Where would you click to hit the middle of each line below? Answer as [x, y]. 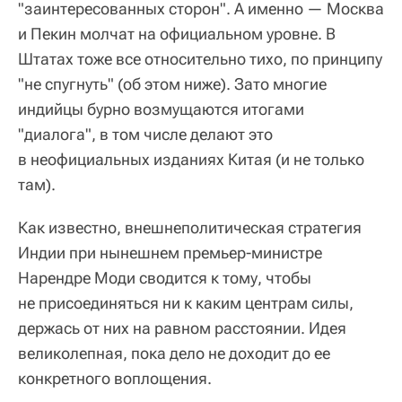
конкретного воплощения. [115, 378]
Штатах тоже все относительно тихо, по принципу [200, 58]
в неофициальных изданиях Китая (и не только [191, 159]
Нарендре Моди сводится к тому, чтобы [165, 277]
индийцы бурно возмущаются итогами [161, 109]
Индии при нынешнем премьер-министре [170, 252]
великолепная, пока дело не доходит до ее [174, 353]
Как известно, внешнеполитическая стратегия [190, 227]
